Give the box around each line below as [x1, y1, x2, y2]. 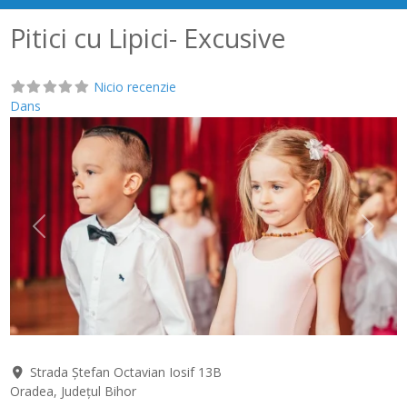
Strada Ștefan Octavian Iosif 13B [29, 362, 222, 381]
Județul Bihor [61, 382, 137, 400]
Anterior [37, 225, 85, 243]
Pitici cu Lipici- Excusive [10, 20, 287, 55]
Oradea [10, 382, 55, 400]
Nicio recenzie [93, 78, 176, 95]
